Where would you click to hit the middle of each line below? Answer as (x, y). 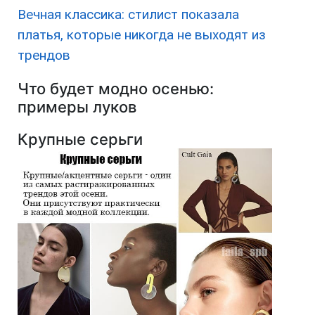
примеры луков (77, 107)
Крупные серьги (80, 140)
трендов (44, 56)
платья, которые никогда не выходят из (142, 35)
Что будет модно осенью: (116, 89)
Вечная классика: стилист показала (128, 15)
